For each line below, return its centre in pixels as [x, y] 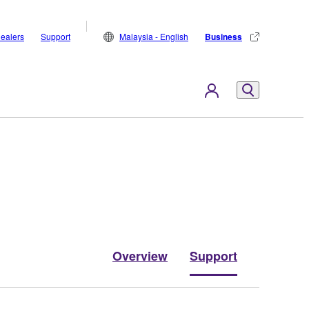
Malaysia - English [154, 36]
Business [223, 37]
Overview [140, 256]
